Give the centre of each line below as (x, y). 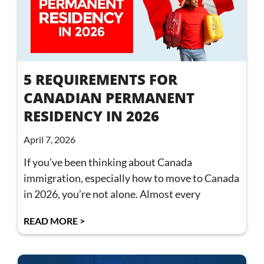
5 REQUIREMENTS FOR (100, 80)
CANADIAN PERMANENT (109, 98)
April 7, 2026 (49, 140)
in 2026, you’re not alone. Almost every (112, 194)
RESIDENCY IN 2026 (91, 116)
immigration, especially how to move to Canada (131, 178)
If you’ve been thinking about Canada (108, 162)
